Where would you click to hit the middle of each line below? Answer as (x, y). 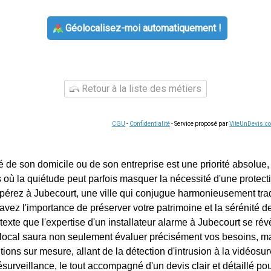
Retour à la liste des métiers (140, 89)
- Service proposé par (200, 124)
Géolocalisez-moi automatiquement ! (142, 28)
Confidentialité (150, 124)
